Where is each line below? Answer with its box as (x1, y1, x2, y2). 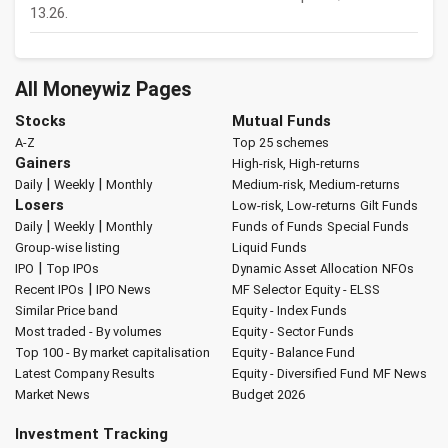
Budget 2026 (231, 387, 305, 403)
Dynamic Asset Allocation (231, 261, 378, 277)
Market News (15, 387, 90, 403)
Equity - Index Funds (231, 303, 347, 319)
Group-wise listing (15, 240, 120, 256)
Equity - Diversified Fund (231, 366, 369, 382)
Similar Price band (15, 303, 118, 319)
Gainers (15, 154, 71, 173)
